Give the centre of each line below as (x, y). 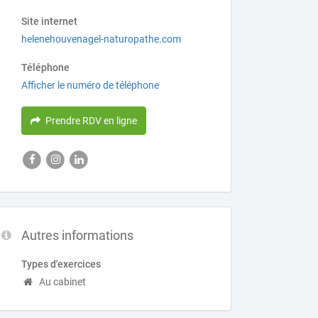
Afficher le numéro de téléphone (91, 85)
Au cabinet (63, 282)
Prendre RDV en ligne (92, 121)
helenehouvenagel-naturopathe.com (102, 39)
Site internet (50, 21)
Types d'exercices (61, 264)
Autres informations (78, 235)
